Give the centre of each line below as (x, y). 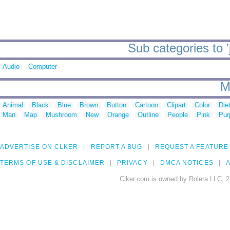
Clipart (176, 105)
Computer (43, 67)
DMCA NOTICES (187, 163)
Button (117, 105)
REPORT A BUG (117, 147)
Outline (148, 115)
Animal (13, 105)
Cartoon (147, 105)
